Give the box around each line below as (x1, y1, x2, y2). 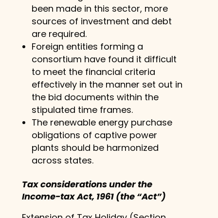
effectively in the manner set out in (31, 78, 182, 91)
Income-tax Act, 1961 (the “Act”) (21, 190, 166, 202)
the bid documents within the (31, 91, 159, 103)
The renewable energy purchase (31, 116, 172, 128)
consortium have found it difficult (31, 53, 177, 65)
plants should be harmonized (31, 141, 159, 154)
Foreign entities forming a (31, 40, 143, 53)
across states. (31, 154, 93, 166)
